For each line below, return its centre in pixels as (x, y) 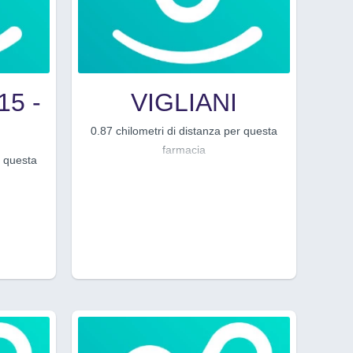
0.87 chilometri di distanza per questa (184, 130)
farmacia (184, 149)
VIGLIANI (184, 102)
